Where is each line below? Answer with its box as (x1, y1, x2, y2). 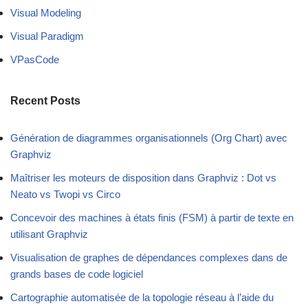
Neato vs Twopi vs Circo (10, 188, 120, 201)
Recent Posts (10, 95, 80, 107)
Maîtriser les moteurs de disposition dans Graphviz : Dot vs (10, 172, 276, 184)
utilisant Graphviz (10, 228, 88, 241)
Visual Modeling (10, 7, 81, 19)
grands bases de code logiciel (10, 268, 143, 280)
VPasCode (10, 54, 59, 66)
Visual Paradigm (10, 30, 84, 43)
